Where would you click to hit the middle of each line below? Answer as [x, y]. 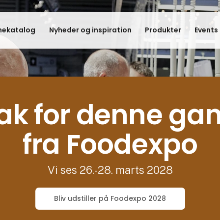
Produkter [163, 30]
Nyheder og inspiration [90, 30]
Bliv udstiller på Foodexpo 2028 [110, 198]
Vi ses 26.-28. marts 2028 [110, 170]
